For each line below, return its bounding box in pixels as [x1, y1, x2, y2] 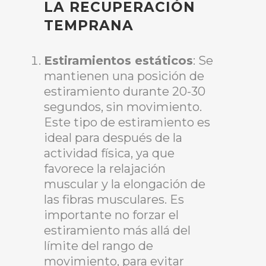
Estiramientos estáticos [44, 53, 193, 68]
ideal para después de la [44, 131, 182, 145]
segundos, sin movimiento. [44, 100, 202, 115]
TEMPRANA [44, 17, 134, 34]
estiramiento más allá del [44, 223, 191, 238]
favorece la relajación [44, 161, 166, 176]
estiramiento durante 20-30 [44, 84, 205, 99]
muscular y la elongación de [44, 177, 205, 192]
